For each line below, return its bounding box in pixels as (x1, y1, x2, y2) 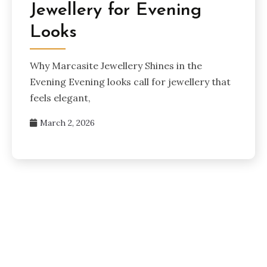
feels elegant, (30, 91, 91, 104)
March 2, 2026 (40, 117, 95, 128)
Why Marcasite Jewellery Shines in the (30, 59, 202, 72)
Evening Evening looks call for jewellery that (30, 75, 231, 88)
